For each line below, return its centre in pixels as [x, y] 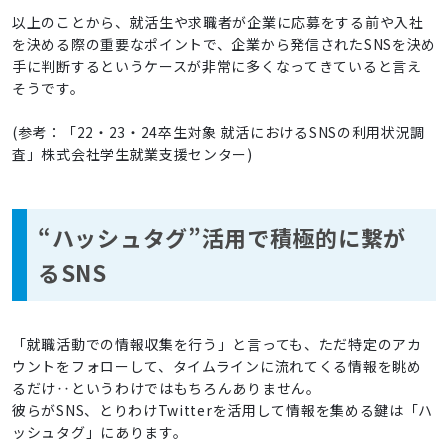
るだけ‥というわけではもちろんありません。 [166, 388]
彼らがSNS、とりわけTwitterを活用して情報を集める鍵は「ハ [223, 410]
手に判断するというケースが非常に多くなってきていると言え [217, 66]
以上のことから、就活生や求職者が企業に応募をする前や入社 [218, 22]
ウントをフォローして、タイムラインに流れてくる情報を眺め [217, 366]
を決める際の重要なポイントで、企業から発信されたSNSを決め [224, 44]
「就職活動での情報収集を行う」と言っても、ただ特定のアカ [217, 344]
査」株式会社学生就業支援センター [130, 154]
